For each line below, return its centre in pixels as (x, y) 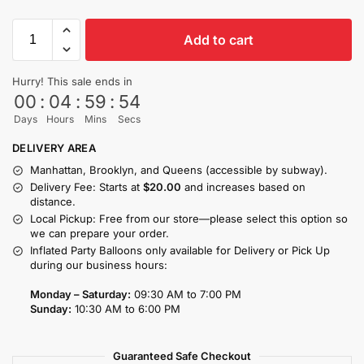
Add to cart (219, 39)
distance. (53, 202)
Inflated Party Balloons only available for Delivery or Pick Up (180, 251)
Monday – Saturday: (80, 295)
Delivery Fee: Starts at (87, 187)
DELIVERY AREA (54, 147)
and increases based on (243, 187)
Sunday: (51, 309)
